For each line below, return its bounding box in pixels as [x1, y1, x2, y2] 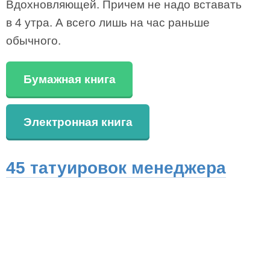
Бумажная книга [23, 73, 116, 86]
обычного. [6, 34, 61, 48]
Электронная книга [23, 115, 133, 128]
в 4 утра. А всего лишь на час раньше [6, 16, 210, 30]
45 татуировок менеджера [6, 159, 226, 177]
